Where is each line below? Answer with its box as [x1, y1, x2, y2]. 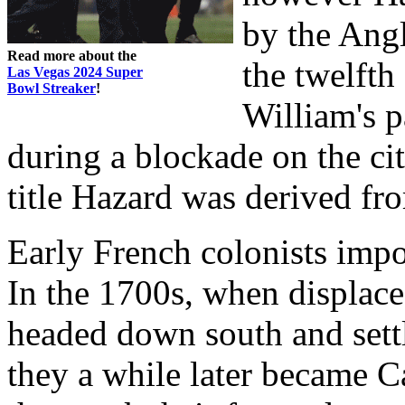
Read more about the [7, 47, 137, 63]
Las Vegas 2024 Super [7, 63, 143, 80]
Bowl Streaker [7, 80, 96, 96]
